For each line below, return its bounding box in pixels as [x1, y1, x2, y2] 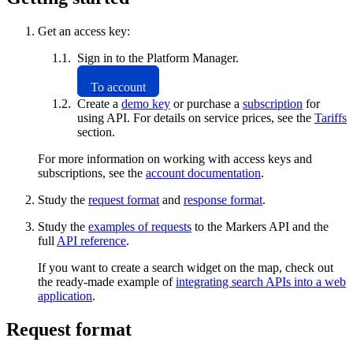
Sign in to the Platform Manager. [77, 50, 239, 65]
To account [91, 80, 146, 94]
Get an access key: [38, 24, 130, 38]
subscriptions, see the [38, 165, 146, 180]
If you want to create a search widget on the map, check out [38, 260, 333, 274]
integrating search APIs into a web [176, 274, 346, 288]
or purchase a [170, 96, 243, 110]
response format [184, 192, 262, 206]
